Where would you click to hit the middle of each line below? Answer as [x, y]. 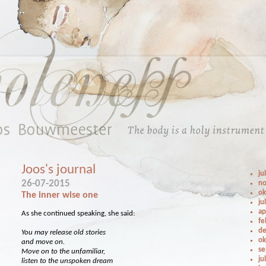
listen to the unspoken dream [67, 261]
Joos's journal [59, 170]
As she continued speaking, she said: [78, 213]
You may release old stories [64, 232]
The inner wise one [60, 195]
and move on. [43, 242]
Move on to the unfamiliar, [64, 251]
